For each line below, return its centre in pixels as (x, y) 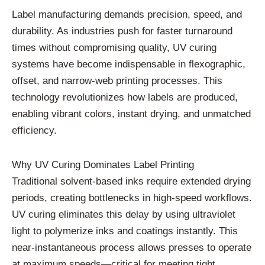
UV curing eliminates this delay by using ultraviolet (124, 214)
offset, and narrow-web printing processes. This (117, 81)
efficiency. (34, 131)
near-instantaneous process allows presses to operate (132, 247)
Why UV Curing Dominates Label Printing (103, 164)
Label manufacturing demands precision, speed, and (127, 15)
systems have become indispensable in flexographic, (129, 64)
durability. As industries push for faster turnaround (122, 31)
